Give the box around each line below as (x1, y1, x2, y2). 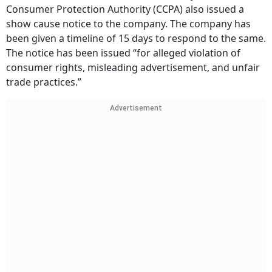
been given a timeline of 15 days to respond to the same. (6, 32, 266, 46)
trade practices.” (6, 75, 84, 89)
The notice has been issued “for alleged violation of (6, 46, 240, 60)
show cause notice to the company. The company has (6, 17, 251, 31)
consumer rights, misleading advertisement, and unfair (6, 61, 260, 75)
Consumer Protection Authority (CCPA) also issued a (6, 2, 244, 16)
